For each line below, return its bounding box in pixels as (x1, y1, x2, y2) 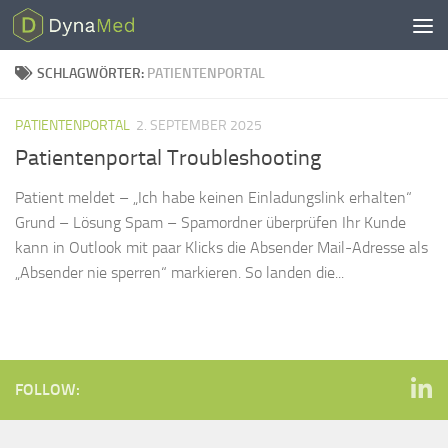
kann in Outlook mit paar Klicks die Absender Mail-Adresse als (15, 238, 428, 258)
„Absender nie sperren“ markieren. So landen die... (15, 263, 344, 283)
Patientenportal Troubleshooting (15, 145, 321, 172)
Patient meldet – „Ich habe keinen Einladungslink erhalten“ (15, 188, 412, 208)
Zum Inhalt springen (27, 19, 167, 38)
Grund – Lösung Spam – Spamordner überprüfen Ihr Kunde (15, 213, 406, 233)
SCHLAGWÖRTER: (37, 65, 147, 82)
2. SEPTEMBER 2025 (136, 117, 262, 134)
